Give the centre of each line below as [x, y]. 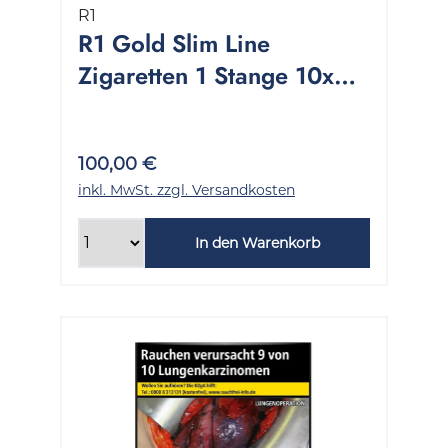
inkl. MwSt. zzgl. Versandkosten [186, 189]
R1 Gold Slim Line [174, 43]
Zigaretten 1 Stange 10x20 [221, 75]
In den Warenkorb [257, 242]
